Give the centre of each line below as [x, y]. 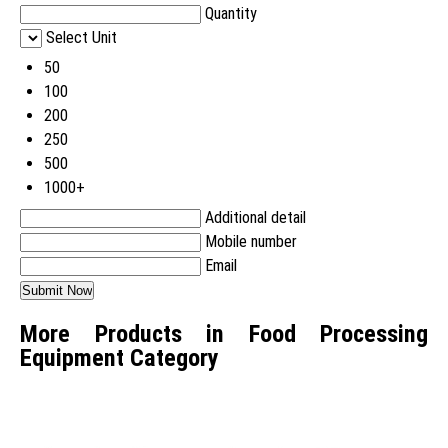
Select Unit [81, 38]
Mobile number [251, 242]
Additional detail [255, 218]
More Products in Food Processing [224, 334]
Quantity [231, 14]
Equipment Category [119, 358]
